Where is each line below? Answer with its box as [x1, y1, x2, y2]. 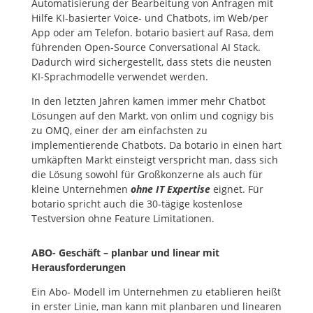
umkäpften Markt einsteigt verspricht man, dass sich [31, 153, 278, 166]
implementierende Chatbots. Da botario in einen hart [31, 138, 282, 152]
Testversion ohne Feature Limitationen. [31, 212, 214, 225]
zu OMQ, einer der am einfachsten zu [31, 124, 208, 137]
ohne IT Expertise [130, 182, 210, 196]
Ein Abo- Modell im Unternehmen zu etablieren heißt [31, 285, 281, 298]
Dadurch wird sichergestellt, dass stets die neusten [31, 55, 272, 68]
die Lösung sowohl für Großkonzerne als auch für [31, 168, 263, 181]
